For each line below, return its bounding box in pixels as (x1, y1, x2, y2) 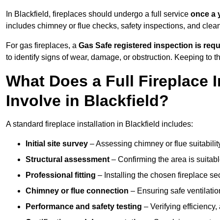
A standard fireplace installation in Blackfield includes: (6, 120, 193, 129)
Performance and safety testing (26, 202, 142, 211)
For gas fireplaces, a (6, 41, 79, 50)
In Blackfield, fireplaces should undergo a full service (6, 10, 191, 19)
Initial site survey (26, 139, 88, 148)
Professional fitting (26, 171, 96, 180)
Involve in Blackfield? (6, 92, 169, 110)
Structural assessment (26, 155, 110, 164)
